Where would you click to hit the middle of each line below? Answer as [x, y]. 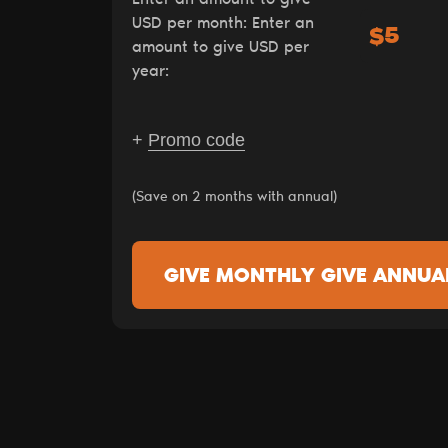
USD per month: [192, 23]
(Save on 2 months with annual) [234, 197]
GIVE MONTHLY [242, 276]
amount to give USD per [220, 47]
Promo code [196, 139]
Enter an [283, 23]
